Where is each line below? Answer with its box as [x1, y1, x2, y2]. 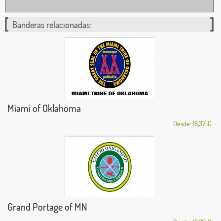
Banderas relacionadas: [12, 19, 92, 30]
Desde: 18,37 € [173, 119, 211, 128]
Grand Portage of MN [7, 200, 87, 213]
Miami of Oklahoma [7, 101, 81, 114]
